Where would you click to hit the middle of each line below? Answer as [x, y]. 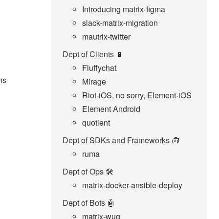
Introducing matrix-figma [124, 9]
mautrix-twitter [106, 37]
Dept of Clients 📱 [93, 54]
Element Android [111, 109]
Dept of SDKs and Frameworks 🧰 [121, 140]
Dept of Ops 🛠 [88, 172]
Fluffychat [99, 68]
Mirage [94, 82]
